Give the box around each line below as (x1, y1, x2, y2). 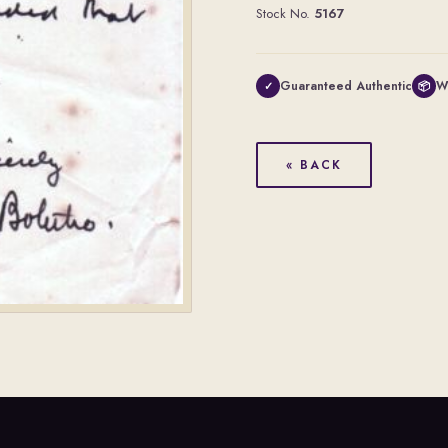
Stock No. (256, 4, 314, 23)
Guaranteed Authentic (280, 77, 412, 95)
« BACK (286, 156, 342, 174)
